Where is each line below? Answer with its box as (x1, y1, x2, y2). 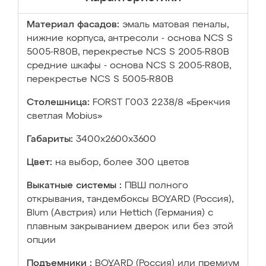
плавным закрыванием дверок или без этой (27, 222, 233, 232)
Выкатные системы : (27, 181, 122, 191)
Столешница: (27, 98, 90, 107)
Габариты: (27, 135, 73, 144)
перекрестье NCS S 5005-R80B (27, 75, 173, 84)
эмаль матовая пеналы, (122, 20, 229, 30)
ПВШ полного (125, 181, 188, 191)
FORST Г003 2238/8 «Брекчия (93, 98, 230, 107)
